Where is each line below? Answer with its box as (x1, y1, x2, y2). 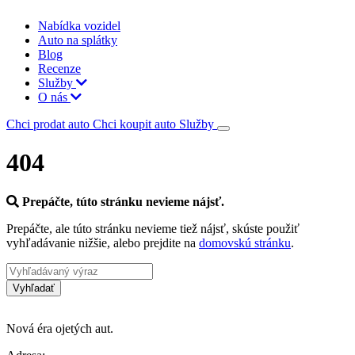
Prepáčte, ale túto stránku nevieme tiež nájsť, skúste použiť (6, 221, 300, 235)
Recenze (38, 62, 81, 75)
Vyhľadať (13, 281, 55, 294)
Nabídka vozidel (38, 19, 120, 32)
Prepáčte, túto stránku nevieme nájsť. (22, 194, 224, 208)
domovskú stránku (199, 235, 291, 250)
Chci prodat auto (6, 117, 93, 131)
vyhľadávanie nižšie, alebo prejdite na (6, 235, 199, 250)
